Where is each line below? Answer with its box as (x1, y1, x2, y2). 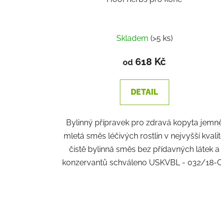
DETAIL (131, 87, 158, 97)
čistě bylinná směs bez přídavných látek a (69, 144, 220, 154)
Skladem (116, 33, 150, 43)
